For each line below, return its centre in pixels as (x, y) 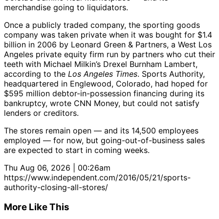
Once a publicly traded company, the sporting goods (102, 25)
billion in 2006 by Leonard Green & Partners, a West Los (108, 45)
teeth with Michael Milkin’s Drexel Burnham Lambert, (101, 64)
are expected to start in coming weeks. (77, 150)
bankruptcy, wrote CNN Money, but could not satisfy (102, 103)
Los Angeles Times (103, 74)
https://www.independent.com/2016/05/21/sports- (97, 178)
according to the (36, 74)
